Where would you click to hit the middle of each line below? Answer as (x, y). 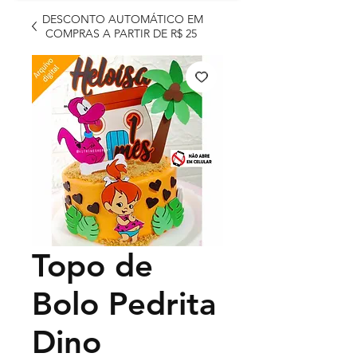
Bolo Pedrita (124, 303)
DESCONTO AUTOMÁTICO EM (123, 19)
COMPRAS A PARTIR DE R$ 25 (123, 33)
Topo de (92, 265)
